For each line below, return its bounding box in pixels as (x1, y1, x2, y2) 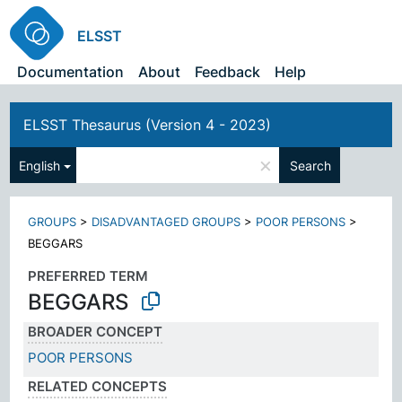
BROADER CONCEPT (28, 322, 163, 340)
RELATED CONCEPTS (28, 377, 168, 395)
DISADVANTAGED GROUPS (92, 214, 241, 229)
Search (290, 157, 332, 173)
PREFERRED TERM (28, 267, 149, 284)
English (19, 157, 61, 173)
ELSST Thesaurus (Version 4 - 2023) (23, 116, 272, 134)
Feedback (195, 63, 261, 81)
